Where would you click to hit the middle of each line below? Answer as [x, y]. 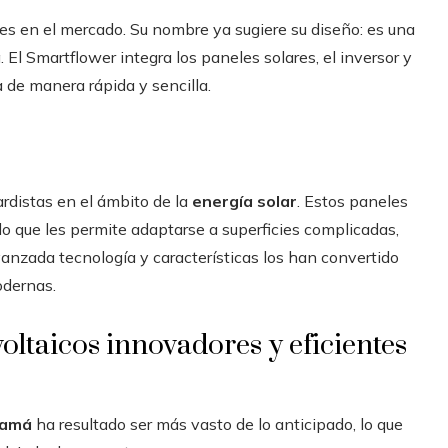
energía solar [244, 200]
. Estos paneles [352, 200]
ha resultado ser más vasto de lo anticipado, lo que [217, 423]
